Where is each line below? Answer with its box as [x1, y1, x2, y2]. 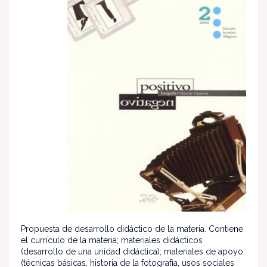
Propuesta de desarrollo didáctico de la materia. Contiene [21, 223, 243, 234]
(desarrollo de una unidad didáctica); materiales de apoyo [21, 246, 243, 256]
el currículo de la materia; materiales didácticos [21, 235, 203, 245]
